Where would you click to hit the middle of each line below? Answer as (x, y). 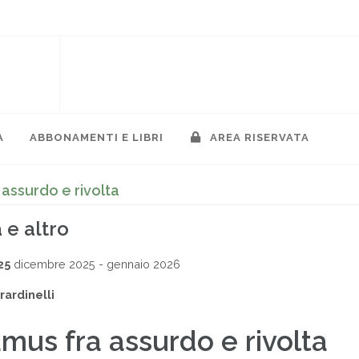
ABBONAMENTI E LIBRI (97, 137)
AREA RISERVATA (258, 137)
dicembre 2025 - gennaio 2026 (95, 264)
